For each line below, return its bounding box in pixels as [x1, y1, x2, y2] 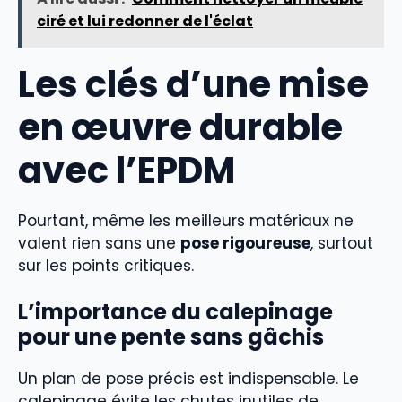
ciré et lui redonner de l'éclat [37, 10, 253, 31]
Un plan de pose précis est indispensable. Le [18, 368, 359, 390]
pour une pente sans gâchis [18, 322, 324, 353]
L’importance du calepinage [18, 297, 333, 328]
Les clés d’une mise [18, 58, 369, 109]
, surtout [310, 232, 373, 254]
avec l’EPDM [18, 144, 235, 196]
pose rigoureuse [180, 232, 310, 254]
